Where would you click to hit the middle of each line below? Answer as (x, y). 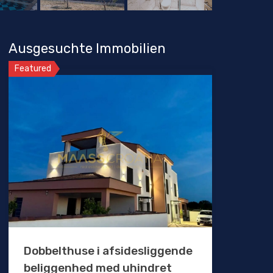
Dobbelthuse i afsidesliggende (108, 251)
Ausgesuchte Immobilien (87, 49)
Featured (33, 69)
